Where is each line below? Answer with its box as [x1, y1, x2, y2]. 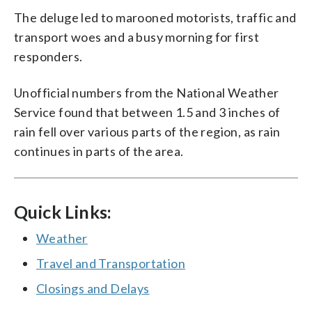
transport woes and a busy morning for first [14, 29, 260, 45]
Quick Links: [14, 201, 112, 222]
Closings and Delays [36, 280, 150, 296]
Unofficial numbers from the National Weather [14, 84, 279, 100]
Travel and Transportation [36, 255, 185, 271]
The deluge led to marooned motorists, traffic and [14, 9, 297, 25]
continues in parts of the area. [14, 143, 184, 159]
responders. [14, 48, 83, 64]
